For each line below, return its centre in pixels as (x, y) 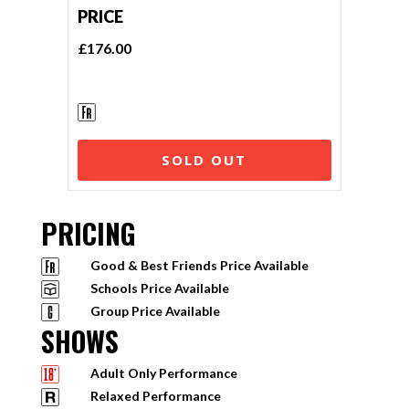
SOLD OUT (204, 160)
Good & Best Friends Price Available (199, 265)
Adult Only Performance (163, 373)
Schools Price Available (159, 288)
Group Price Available (155, 311)
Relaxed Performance (155, 396)
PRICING (88, 233)
